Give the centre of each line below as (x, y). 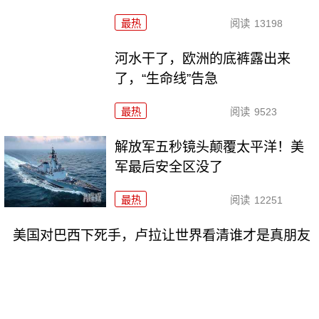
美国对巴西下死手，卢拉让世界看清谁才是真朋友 (161, 235)
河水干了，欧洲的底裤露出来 (203, 59)
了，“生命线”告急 (167, 79)
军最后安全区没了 (169, 167)
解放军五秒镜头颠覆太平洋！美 (210, 147)
